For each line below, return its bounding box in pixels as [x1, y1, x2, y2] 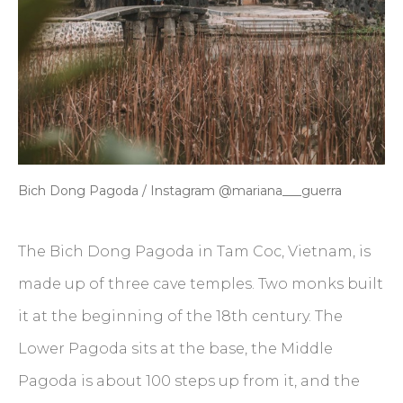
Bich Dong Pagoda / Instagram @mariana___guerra [18, 183, 342, 200]
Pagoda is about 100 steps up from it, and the [18, 372, 360, 390]
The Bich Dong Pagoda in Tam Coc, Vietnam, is [18, 243, 371, 261]
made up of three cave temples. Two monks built [18, 275, 383, 293]
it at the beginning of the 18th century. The [18, 308, 343, 326]
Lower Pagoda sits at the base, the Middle [18, 340, 333, 358]
